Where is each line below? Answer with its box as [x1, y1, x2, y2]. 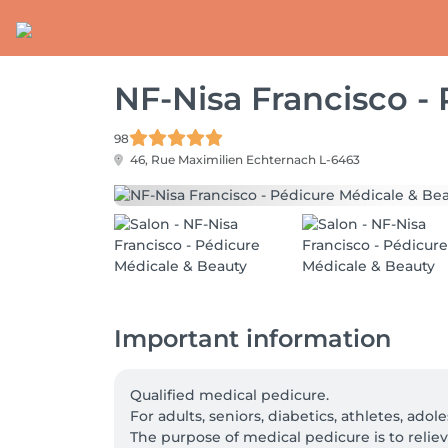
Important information [114, 324, 391, 353]
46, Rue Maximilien [127, 152, 246, 167]
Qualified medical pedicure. [130, 386, 329, 404]
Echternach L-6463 [246, 152, 360, 167]
